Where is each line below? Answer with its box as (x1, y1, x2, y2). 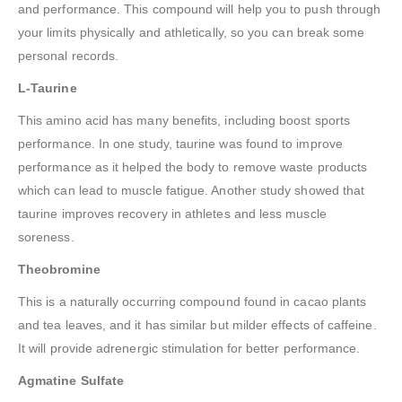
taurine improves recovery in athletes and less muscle (18, 206, 327, 222)
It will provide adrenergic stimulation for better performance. (18, 341, 361, 356)
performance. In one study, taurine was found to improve (18, 136, 343, 152)
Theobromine (18, 262, 100, 277)
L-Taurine (18, 81, 77, 96)
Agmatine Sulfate (18, 373, 125, 389)
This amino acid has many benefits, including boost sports (18, 113, 350, 128)
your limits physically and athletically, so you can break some (18, 25, 365, 40)
